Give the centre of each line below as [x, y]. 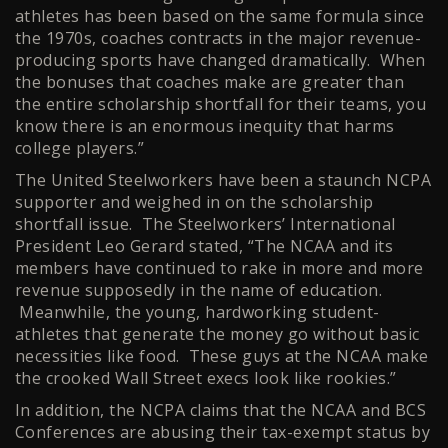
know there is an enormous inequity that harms [205, 126]
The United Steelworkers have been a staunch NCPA [223, 180]
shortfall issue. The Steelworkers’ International [205, 224]
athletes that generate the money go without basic [217, 334]
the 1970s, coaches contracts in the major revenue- [218, 38]
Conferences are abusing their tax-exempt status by [223, 432]
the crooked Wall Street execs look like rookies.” [206, 378]
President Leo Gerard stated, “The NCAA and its [204, 246]
